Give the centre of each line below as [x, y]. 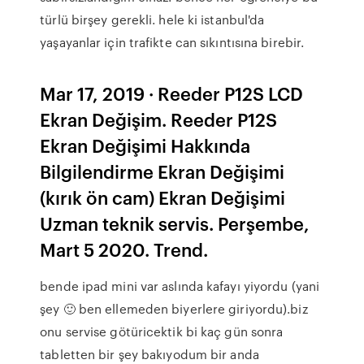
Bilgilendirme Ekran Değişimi [162, 171]
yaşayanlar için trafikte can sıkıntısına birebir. [172, 42]
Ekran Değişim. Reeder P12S [159, 119]
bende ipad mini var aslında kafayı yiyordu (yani [180, 286]
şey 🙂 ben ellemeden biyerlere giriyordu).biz [174, 309]
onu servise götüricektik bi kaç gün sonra [162, 331]
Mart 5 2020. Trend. [124, 249]
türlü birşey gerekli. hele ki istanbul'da [152, 19]
